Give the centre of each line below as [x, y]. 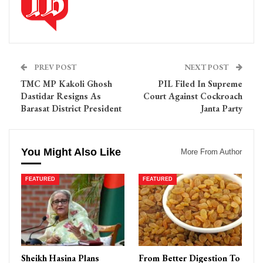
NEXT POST [207, 67]
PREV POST [55, 67]
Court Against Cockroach [193, 96]
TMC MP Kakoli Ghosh [66, 83]
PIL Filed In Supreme [200, 83]
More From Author [211, 151]
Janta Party [222, 108]
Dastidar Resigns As [61, 96]
